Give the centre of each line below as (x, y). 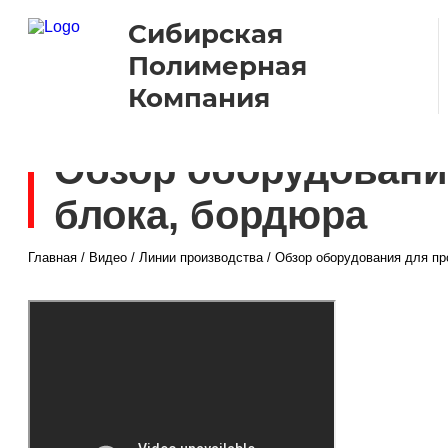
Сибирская (205, 34)
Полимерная (217, 66)
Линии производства (201, 257)
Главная (52, 257)
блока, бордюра (210, 215)
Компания (199, 98)
